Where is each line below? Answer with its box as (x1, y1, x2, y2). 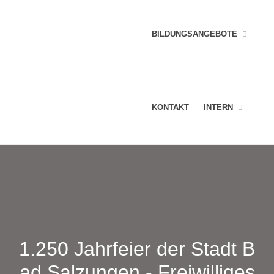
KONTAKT (152, 103, 190, 112)
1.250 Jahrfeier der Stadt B (19, 238, 255, 260)
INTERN (204, 103, 234, 112)
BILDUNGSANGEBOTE (152, 29, 238, 39)
